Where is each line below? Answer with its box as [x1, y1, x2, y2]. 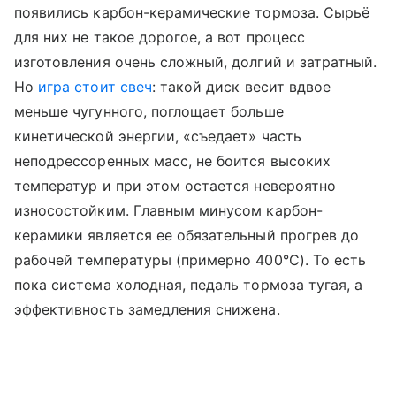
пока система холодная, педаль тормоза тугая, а [14, 275, 363, 293]
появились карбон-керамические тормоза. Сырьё [14, 3, 370, 21]
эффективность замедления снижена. [14, 300, 280, 318]
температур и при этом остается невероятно [14, 176, 336, 194]
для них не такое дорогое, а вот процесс [14, 27, 305, 46]
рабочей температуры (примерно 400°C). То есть [14, 250, 367, 269]
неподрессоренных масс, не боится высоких [14, 151, 331, 170]
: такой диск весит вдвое [151, 77, 331, 95]
